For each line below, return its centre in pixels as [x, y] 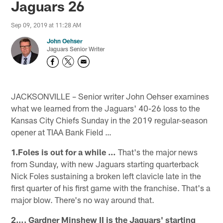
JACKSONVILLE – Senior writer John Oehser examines [110, 96]
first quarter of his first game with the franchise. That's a [111, 187]
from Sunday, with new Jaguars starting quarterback [105, 164]
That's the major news [157, 152]
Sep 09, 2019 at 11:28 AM [46, 25]
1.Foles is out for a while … [64, 152]
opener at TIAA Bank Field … [61, 132]
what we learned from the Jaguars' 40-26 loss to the [106, 108]
